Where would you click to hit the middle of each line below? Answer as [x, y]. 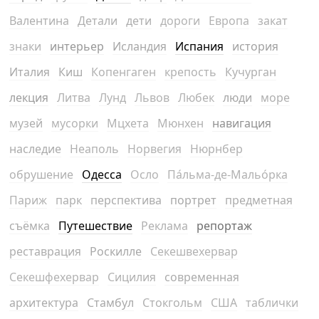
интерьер [77, 46]
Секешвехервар [194, 251]
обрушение [42, 174]
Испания [200, 46]
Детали [98, 21]
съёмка [30, 226]
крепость [191, 72]
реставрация [46, 251]
